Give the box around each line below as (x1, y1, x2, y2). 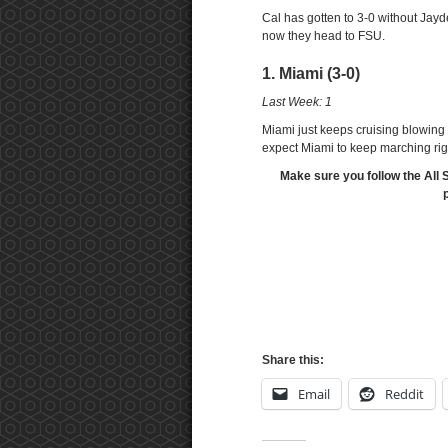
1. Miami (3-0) (262, 65, 360, 82)
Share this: (262, 353, 324, 367)
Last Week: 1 (262, 95, 332, 109)
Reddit (385, 385, 424, 403)
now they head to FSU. (262, 29, 385, 43)
